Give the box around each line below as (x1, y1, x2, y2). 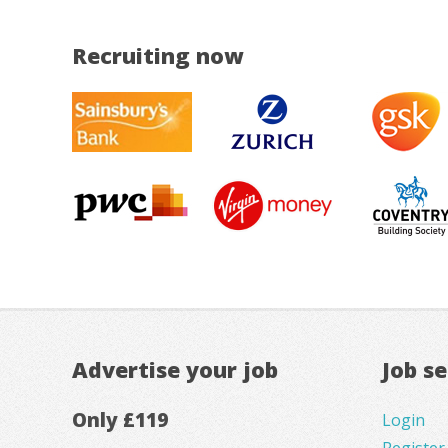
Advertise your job (72, 355, 278, 385)
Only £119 (72, 405, 168, 433)
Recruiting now (72, 41, 244, 71)
